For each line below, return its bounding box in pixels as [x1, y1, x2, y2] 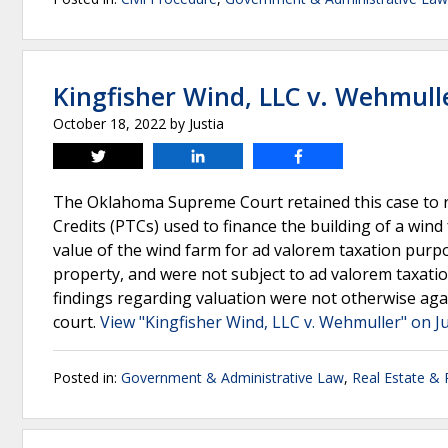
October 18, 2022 [53, 114, 166, 133]
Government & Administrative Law [121, 368, 344, 387]
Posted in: [53, 368, 121, 387]
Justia [189, 114, 224, 133]
